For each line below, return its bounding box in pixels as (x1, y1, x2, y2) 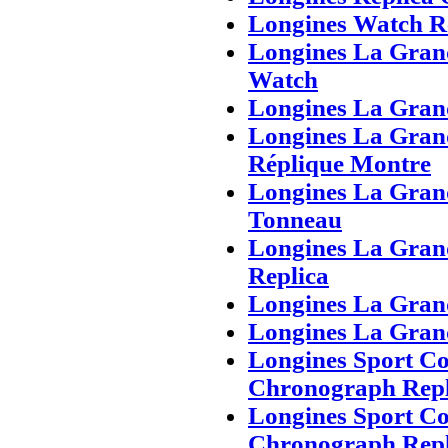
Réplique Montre (248, 149, 431, 177)
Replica (248, 261, 329, 289)
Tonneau (248, 205, 342, 233)
